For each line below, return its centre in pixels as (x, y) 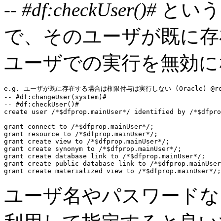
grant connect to (36, 126)
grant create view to (43, 141)
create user (26, 111)
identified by (160, 111)
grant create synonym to (49, 148)
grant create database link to (61, 156)
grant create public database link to (75, 163)
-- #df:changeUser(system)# (55, 97)
